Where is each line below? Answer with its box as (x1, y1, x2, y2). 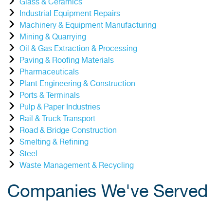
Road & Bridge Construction (19, 125, 117, 137)
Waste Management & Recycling (19, 160, 134, 172)
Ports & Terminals (19, 90, 80, 102)
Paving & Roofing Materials (19, 54, 114, 67)
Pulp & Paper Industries (19, 101, 100, 113)
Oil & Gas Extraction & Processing (19, 43, 137, 55)
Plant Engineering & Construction (19, 78, 135, 90)
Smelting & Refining (19, 136, 89, 148)
